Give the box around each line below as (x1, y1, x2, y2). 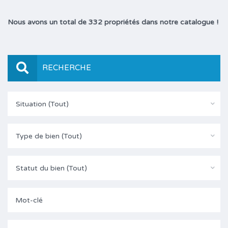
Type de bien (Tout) (16, 132, 82, 141)
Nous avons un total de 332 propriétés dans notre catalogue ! (8, 18, 218, 27)
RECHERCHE (42, 63, 91, 73)
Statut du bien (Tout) (16, 164, 87, 173)
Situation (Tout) (16, 100, 69, 109)
